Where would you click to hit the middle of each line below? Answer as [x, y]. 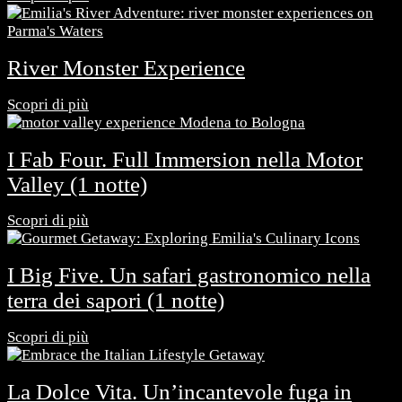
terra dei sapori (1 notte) [116, 301]
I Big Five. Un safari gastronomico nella [189, 275]
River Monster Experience [126, 68]
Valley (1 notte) [77, 184]
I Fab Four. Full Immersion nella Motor [185, 159]
